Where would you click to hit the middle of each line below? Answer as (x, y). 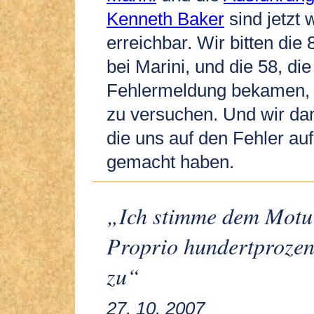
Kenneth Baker (165, 19)
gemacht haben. (170, 162)
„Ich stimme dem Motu (210, 216)
